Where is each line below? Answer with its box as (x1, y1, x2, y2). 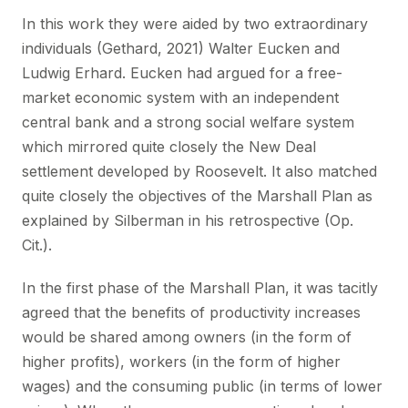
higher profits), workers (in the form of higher (22, 352, 341, 371)
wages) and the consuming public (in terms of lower (22, 377, 382, 395)
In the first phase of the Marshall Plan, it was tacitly (22, 279, 378, 297)
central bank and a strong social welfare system (22, 113, 354, 131)
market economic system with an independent (22, 88, 339, 107)
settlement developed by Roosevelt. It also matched (22, 162, 377, 180)
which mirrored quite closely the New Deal (22, 138, 316, 156)
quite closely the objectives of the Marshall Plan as (22, 187, 372, 205)
